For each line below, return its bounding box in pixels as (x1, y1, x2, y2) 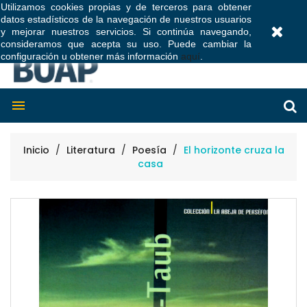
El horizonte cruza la (183, 143, 284, 158)
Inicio (23, 143, 49, 158)
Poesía (132, 143, 169, 158)
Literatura (66, 143, 115, 158)
